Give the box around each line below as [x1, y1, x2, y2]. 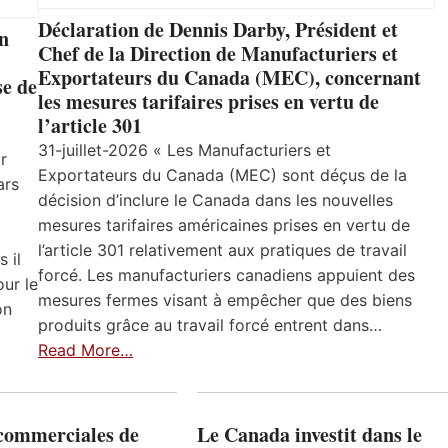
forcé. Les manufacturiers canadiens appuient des [38, 264, 415, 285]
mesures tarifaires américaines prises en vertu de [38, 214, 410, 235]
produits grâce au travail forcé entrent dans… [38, 314, 382, 335]
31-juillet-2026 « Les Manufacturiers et [38, 139, 331, 160]
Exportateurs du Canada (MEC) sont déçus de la [38, 164, 407, 185]
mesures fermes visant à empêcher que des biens [38, 289, 412, 310]
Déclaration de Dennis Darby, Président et [38, 14, 398, 44]
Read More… [38, 339, 133, 360]
